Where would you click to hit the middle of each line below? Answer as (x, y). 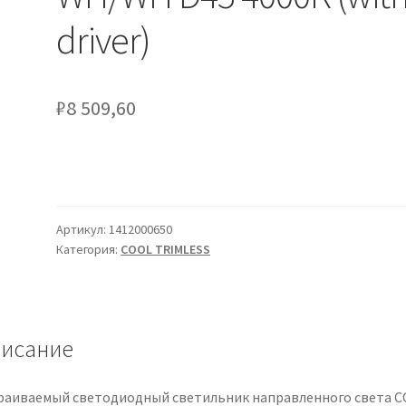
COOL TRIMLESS (166, 249)
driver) (104, 39)
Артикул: (83, 229)
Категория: (89, 249)
